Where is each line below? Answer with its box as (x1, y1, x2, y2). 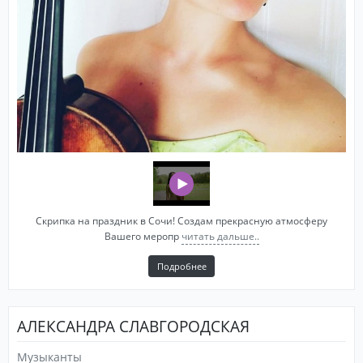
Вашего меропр (104, 228, 179, 243)
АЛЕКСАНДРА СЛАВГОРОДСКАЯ (17, 315, 250, 338)
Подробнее (156, 259, 207, 272)
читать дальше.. (181, 228, 259, 243)
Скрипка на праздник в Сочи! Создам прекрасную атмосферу (36, 213, 327, 228)
